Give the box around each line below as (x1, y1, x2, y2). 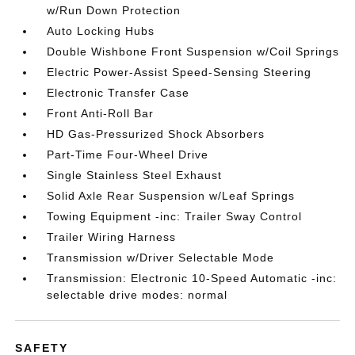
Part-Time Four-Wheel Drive (47, 148, 209, 162)
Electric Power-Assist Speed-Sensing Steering (47, 66, 312, 79)
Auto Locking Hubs (47, 25, 155, 38)
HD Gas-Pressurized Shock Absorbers (47, 128, 265, 141)
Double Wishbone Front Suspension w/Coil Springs (47, 45, 340, 59)
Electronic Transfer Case (47, 86, 190, 100)
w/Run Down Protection (47, 4, 181, 17)
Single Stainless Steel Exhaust (47, 169, 223, 182)
